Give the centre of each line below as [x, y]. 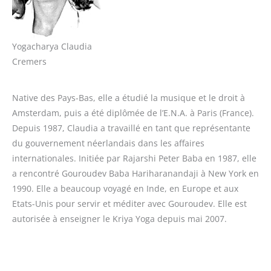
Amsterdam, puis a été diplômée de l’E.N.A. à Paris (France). [133, 113]
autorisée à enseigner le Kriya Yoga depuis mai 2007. [119, 218]
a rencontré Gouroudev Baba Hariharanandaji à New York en [135, 173]
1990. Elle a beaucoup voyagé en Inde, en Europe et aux [125, 188]
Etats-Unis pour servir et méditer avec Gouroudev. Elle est [129, 203]
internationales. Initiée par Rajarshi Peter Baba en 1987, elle [134, 158]
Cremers [29, 62]
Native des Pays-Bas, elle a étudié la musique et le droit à [129, 97]
